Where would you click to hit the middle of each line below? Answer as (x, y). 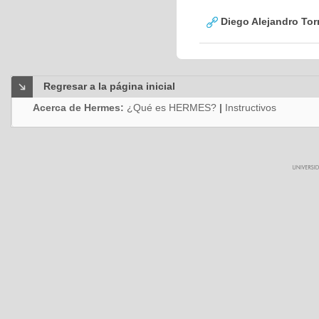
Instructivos (251, 108)
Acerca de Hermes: (80, 108)
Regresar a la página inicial (109, 86)
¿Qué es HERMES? (172, 108)
